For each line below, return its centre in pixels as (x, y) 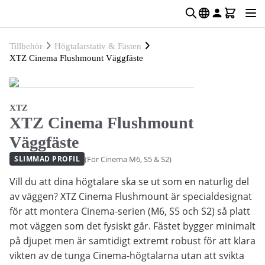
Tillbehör (26, 46)
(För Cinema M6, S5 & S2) (128, 159)
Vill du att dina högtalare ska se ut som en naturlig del (129, 182)
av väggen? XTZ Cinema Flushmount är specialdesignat (131, 196)
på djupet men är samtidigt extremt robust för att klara (132, 241)
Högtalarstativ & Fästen (98, 46)
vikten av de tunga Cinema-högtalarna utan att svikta (127, 256)
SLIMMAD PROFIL (47, 159)
